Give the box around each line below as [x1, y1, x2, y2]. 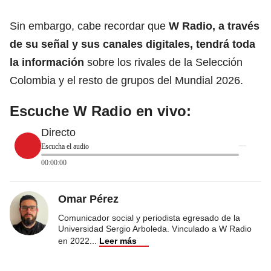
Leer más [99, 236, 137, 246]
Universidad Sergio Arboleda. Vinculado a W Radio [58, 224, 252, 233]
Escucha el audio [41, 142, 89, 151]
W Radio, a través [169, 20, 260, 32]
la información [10, 56, 84, 68]
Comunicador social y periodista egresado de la [58, 213, 240, 223]
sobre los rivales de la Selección [84, 56, 243, 68]
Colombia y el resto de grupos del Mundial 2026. [10, 74, 243, 87]
